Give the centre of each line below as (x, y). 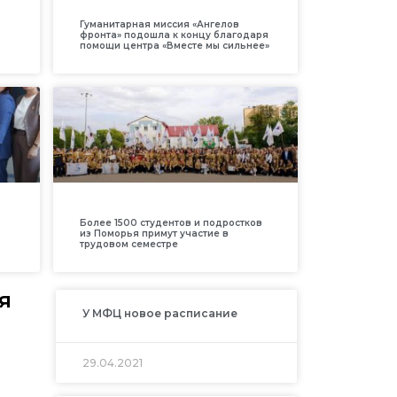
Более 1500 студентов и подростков (171, 222)
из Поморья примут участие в (154, 233)
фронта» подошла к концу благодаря (174, 35)
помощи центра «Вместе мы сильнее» (174, 45)
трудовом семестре (128, 244)
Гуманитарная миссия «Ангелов (159, 24)
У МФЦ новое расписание (160, 313)
